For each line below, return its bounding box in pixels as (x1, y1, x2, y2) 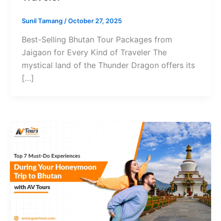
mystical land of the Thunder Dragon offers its (22, 60, 195, 70)
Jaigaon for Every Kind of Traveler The (22, 47, 167, 57)
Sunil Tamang (22, 17, 64, 25)
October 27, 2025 (68, 17, 122, 25)
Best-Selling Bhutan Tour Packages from (22, 34, 172, 44)
